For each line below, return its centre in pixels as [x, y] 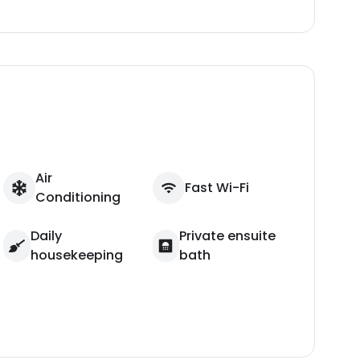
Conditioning [78, 197]
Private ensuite [227, 236]
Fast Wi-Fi [217, 188]
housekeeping [77, 255]
